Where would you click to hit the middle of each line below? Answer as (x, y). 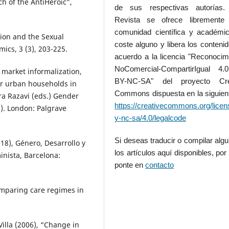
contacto (160, 165)
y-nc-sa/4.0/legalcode (151, 118)
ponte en (130, 165)
